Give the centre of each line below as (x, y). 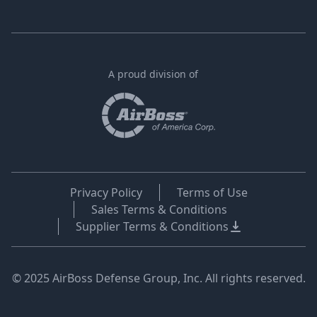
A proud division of (153, 74)
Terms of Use (212, 192)
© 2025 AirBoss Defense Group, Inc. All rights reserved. (158, 278)
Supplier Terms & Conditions (152, 226)
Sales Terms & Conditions (159, 209)
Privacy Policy (106, 192)
